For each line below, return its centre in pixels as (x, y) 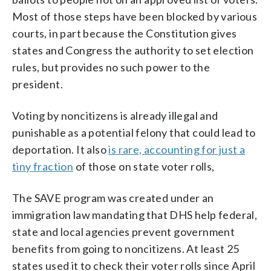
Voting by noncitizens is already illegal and (115, 115)
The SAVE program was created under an (113, 198)
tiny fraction (43, 166)
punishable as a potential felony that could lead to (134, 132)
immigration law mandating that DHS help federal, (135, 214)
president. (38, 84)
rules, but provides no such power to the (111, 67)
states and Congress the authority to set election (133, 50)
